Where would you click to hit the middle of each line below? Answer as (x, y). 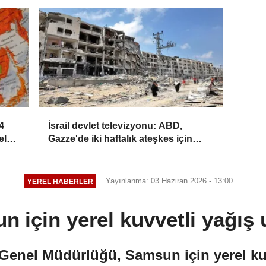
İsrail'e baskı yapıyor (94, 152)
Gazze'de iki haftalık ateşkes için (121, 139)
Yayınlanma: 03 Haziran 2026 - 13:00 (170, 181)
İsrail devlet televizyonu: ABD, (115, 126)
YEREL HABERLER (60, 181)
